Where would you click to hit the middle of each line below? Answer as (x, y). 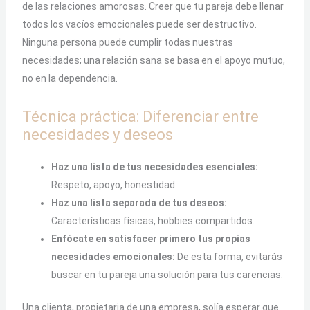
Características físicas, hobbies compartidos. (153, 221)
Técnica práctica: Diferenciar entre (140, 117)
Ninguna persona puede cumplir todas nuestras (127, 42)
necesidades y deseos (97, 135)
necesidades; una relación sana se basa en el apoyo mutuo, (153, 60)
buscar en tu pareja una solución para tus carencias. (167, 275)
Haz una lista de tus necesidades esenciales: (154, 167)
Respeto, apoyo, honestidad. (114, 185)
